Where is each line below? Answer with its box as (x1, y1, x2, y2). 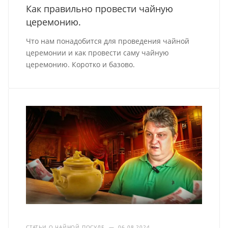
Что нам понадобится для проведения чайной (26, 36, 190, 46)
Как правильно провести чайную (26, 3, 174, 15)
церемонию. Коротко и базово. (26, 60, 135, 70)
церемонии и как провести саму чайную (26, 48, 169, 58)
